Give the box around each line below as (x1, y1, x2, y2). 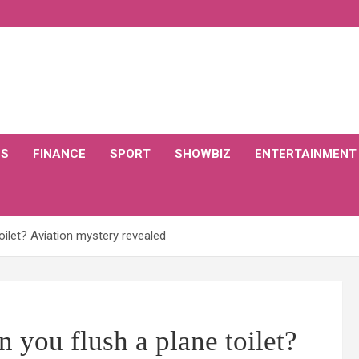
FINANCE (33, 147, 86, 161)
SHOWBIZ (175, 147, 231, 161)
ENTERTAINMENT (255, 147, 357, 161)
